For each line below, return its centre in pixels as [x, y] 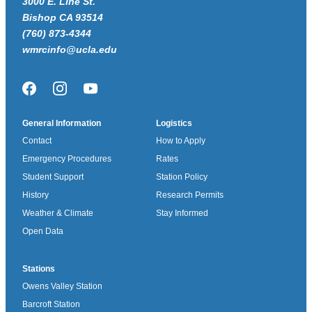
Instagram [83, 93]
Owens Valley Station [62, 286]
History [36, 195]
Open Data [43, 231]
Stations [39, 268]
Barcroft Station [51, 304]
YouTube [112, 93]
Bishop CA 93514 [63, 17]
